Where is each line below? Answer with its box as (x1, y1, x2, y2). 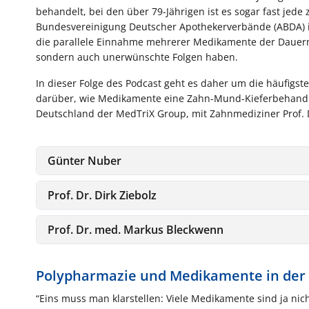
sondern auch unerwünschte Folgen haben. (36, 50, 238, 63)
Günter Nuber (48, 152, 121, 168)
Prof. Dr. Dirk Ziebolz (48, 187, 157, 203)
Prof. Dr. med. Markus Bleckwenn (48, 221, 223, 237)
